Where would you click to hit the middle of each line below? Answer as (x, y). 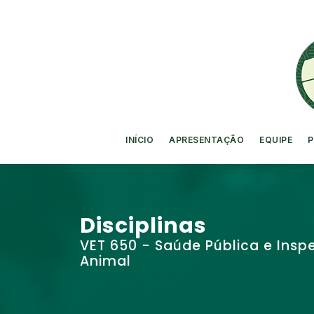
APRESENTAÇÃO (207, 140)
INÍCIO (140, 140)
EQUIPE (276, 140)
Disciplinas (143, 226)
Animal (105, 261)
